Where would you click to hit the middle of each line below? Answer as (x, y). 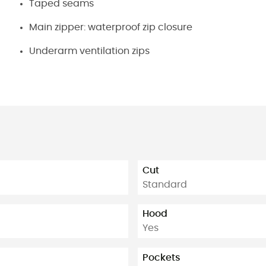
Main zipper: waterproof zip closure (111, 27)
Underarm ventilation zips (89, 51)
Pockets (161, 257)
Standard (165, 184)
